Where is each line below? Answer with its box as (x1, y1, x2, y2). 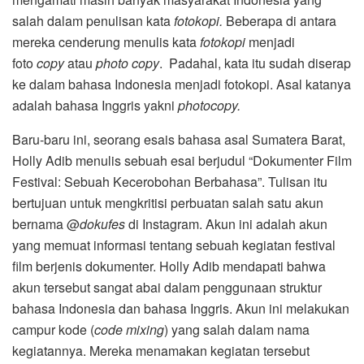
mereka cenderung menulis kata (12, 32, 197, 52)
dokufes (80, 214, 125, 234)
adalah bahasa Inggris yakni (12, 96, 178, 115)
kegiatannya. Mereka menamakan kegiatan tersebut (12, 341, 310, 361)
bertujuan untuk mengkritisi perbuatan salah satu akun (12, 193, 323, 213)
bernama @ (12, 214, 80, 234)
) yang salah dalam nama (164, 320, 310, 340)
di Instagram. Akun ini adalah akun (125, 214, 327, 234)
